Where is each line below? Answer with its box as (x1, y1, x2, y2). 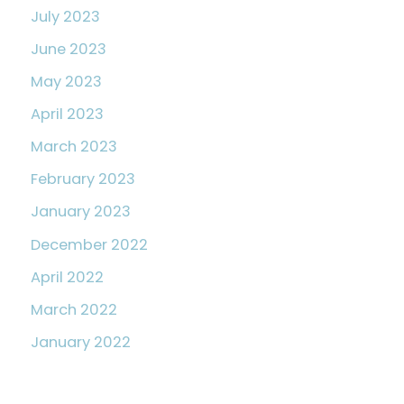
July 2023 (31, 5, 100, 27)
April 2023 (31, 104, 104, 125)
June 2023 (31, 39, 106, 60)
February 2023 (31, 169, 135, 190)
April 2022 (31, 266, 104, 288)
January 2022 (31, 331, 131, 353)
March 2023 (31, 136, 117, 158)
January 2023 (31, 201, 131, 223)
